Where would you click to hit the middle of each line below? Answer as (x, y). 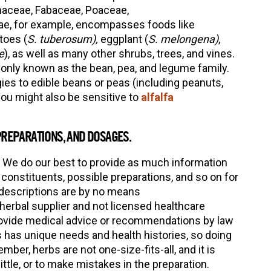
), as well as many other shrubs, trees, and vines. (119, 53)
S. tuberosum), (62, 39)
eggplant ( (123, 39)
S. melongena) (183, 39)
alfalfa (157, 97)
